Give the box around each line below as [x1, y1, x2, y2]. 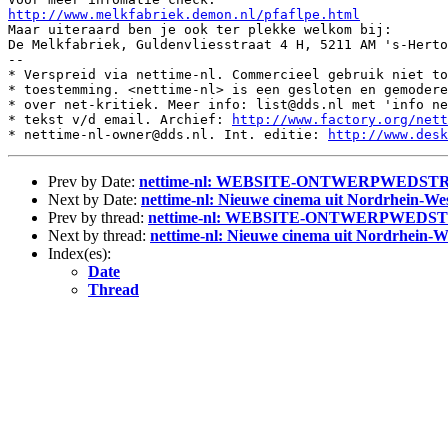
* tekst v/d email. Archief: [8, 112, 232, 127]
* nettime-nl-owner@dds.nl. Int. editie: [8, 127, 328, 142]
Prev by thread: [48, 209, 148, 226]
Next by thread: [48, 227, 150, 244]
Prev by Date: [48, 173, 139, 190]
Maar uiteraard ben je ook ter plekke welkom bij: [8, 22, 392, 37]
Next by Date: [48, 191, 141, 208]
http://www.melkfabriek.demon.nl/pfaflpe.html [8, 7, 360, 22]
